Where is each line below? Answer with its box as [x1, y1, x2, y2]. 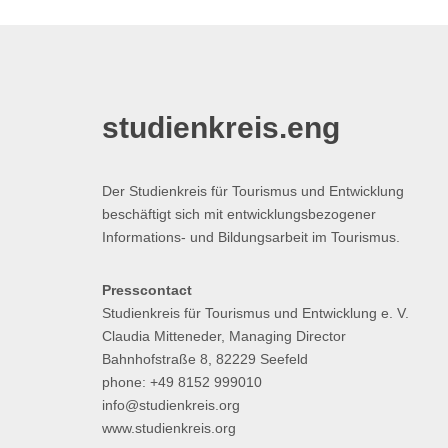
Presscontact [102, 282, 192, 298]
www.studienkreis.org [102, 420, 236, 436]
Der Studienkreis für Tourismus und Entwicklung [102, 183, 404, 199]
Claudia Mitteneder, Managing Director [102, 328, 346, 344]
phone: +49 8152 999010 [102, 374, 262, 390]
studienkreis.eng [102, 111, 340, 144]
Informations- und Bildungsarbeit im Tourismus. [102, 229, 400, 245]
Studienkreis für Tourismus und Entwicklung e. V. [102, 305, 409, 321]
